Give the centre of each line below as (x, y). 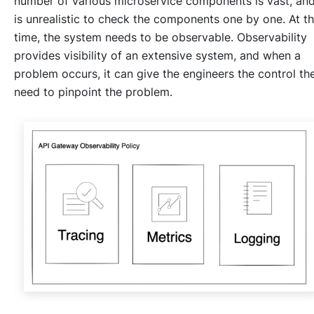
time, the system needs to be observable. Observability (161, 37)
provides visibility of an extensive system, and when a (157, 55)
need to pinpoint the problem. (93, 91)
